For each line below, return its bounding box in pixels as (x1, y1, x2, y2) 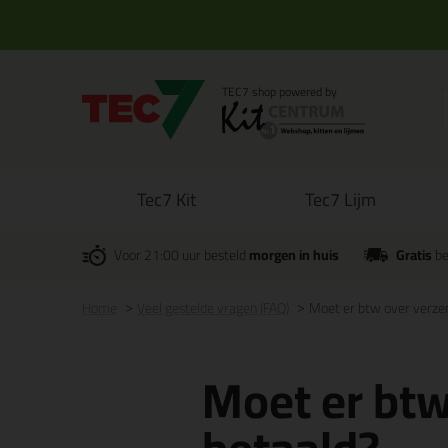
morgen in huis (249, 242, 339, 268)
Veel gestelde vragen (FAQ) (137, 295, 289, 321)
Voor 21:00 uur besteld (114, 242, 249, 268)
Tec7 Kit (136, 183, 196, 216)
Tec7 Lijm (304, 183, 376, 216)
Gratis (395, 242, 432, 268)
